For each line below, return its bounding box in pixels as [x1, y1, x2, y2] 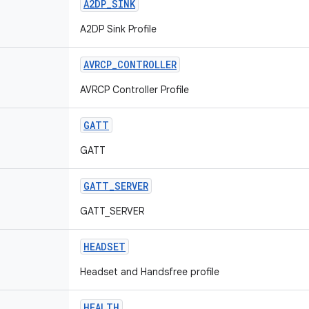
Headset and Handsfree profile [80, 266, 219, 278]
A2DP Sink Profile [80, 23, 157, 35]
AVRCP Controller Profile [80, 83, 189, 96]
